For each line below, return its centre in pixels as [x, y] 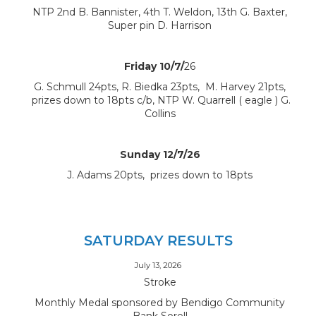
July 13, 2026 [158, 265]
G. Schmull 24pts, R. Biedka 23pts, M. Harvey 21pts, [160, 87]
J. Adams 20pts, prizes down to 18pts [160, 175]
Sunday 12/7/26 [160, 155]
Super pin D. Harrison [160, 26]
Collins [160, 114]
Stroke [160, 282]
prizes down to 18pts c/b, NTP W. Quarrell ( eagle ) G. [160, 101]
